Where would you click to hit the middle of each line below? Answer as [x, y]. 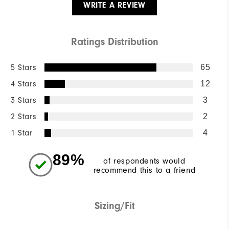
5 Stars [24, 67]
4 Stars [24, 84]
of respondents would [144, 161]
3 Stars [24, 100]
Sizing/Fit [114, 205]
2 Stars [24, 116]
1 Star [22, 133]
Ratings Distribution [114, 41]
